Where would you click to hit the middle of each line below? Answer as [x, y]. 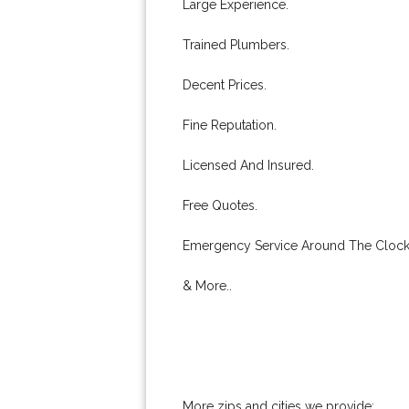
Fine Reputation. [230, 125]
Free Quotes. [220, 205]
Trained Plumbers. [236, 45]
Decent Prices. [225, 85]
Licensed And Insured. [248, 165]
